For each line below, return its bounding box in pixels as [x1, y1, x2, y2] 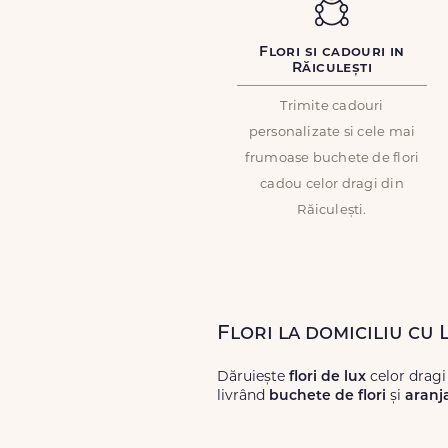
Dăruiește [217, 370, 289, 385]
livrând [217, 389, 269, 404]
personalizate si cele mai [248, 126, 416, 139]
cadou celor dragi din [260, 178, 404, 191]
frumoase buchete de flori [244, 152, 420, 165]
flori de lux [289, 370, 366, 385]
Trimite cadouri [280, 100, 384, 113]
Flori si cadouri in [259, 45, 405, 60]
